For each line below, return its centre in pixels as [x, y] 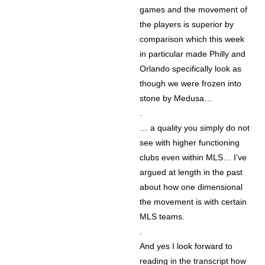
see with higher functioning [190, 143]
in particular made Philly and [193, 54]
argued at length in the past [191, 172]
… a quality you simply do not [195, 128]
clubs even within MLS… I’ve [193, 158]
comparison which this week [192, 39]
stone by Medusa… [176, 98]
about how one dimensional [191, 187]
